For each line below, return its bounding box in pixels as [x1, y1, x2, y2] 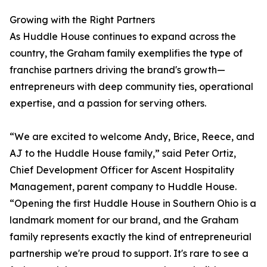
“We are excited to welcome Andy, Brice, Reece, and [10, 131, 254, 143]
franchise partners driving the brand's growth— [10, 64, 225, 76]
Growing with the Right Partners [10, 14, 155, 26]
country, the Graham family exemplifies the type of [10, 47, 243, 60]
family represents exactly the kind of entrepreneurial [10, 231, 252, 243]
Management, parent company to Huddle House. [10, 181, 237, 193]
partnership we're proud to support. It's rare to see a [10, 247, 249, 260]
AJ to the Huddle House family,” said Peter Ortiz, [10, 147, 236, 160]
